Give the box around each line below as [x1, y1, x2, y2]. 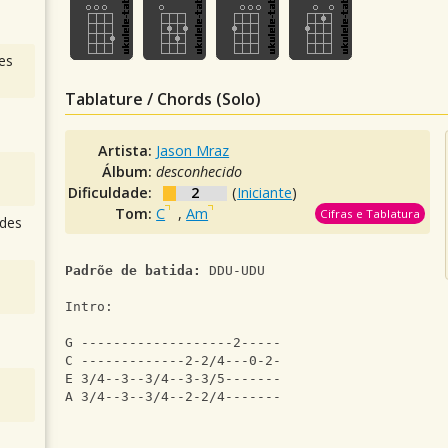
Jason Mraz [156, 141, 230, 160]
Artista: [98, 141, 157, 160]
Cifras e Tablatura [319, 206, 420, 221]
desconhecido [156, 162, 243, 181]
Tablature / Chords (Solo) [65, 88, 261, 110]
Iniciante [237, 183, 293, 202]
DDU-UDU [201, 263, 265, 278]
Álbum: [102, 162, 157, 181]
